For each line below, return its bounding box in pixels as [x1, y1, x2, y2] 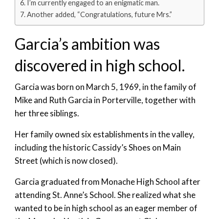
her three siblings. [15, 108, 79, 119]
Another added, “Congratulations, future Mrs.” [26, 10, 172, 19]
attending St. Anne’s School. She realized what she [15, 190, 196, 200]
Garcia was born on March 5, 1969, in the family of [15, 82, 197, 92]
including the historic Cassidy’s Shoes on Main [15, 142, 181, 153]
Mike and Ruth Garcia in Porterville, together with [15, 95, 196, 106]
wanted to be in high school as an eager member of [15, 203, 197, 214]
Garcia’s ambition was [15, 34, 160, 54]
